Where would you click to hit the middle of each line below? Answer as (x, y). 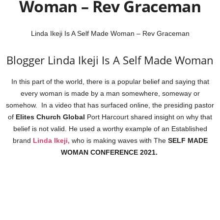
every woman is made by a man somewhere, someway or (110, 94)
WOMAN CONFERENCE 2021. (110, 152)
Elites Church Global (50, 117)
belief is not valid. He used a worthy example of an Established (110, 129)
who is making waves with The (119, 141)
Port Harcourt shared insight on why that (149, 117)
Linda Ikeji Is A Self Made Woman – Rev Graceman (110, 34)
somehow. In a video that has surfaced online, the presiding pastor (110, 105)
